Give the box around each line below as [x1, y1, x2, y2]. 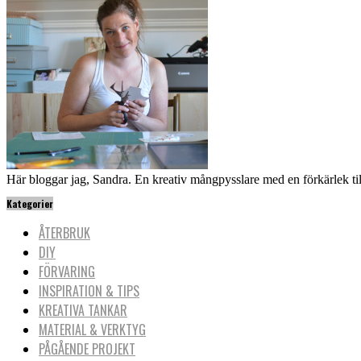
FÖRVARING [39, 262, 95, 282]
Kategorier [6, 197, 53, 211]
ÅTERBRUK [39, 223, 90, 243]
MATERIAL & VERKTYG [39, 320, 146, 340]
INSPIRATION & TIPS [39, 281, 139, 301]
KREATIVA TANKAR [39, 301, 127, 321]
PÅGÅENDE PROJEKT [39, 339, 135, 359]
